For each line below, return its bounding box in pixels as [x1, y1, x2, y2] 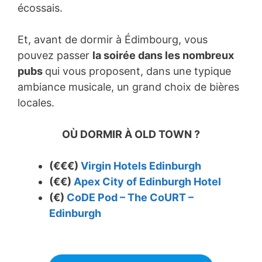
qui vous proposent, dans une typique [45, 64, 231, 77]
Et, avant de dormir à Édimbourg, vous [18, 33, 208, 46]
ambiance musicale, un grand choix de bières [18, 80, 239, 93]
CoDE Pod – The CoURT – [67, 191, 194, 204]
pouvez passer [18, 49, 92, 61]
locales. [18, 96, 54, 109]
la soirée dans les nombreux [92, 49, 234, 61]
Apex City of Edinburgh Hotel [74, 175, 221, 188]
